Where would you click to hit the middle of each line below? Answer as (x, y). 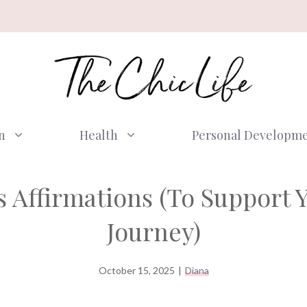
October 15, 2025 (136, 270)
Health (98, 135)
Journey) (153, 231)
